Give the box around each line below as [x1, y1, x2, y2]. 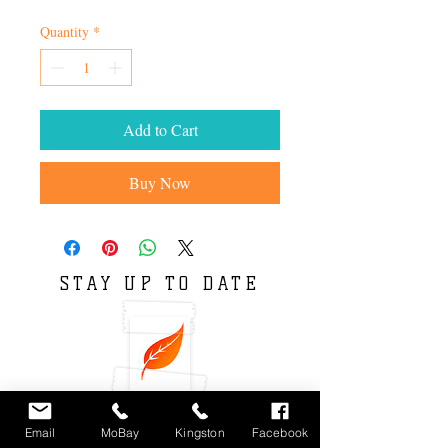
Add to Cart [122, 118, 198, 140]
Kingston [175, 424, 225, 440]
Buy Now [129, 171, 191, 193]
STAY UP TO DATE [60, 273, 260, 294]
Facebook [251, 424, 309, 440]
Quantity [40, 21, 89, 41]
